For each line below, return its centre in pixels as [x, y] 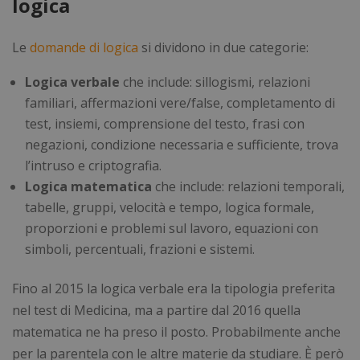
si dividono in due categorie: [223, 47]
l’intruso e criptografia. [93, 165]
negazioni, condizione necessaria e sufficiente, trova [182, 144]
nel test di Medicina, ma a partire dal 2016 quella [156, 310]
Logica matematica [88, 186]
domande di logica [84, 47]
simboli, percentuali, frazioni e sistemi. [140, 249]
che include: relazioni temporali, [248, 186]
